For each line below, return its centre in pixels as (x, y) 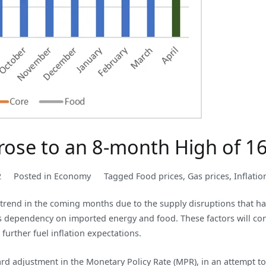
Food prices (159, 176)
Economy (73, 176)
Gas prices (208, 176)
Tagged (120, 176)
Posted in (34, 176)
